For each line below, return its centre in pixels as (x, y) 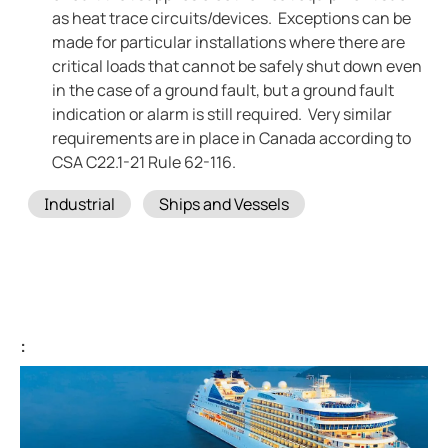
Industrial (79, 204)
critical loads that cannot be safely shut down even (237, 66)
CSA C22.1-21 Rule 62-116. (144, 162)
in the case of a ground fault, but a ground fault (223, 90)
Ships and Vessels (224, 204)
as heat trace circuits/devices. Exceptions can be (231, 18)
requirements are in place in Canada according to (231, 138)
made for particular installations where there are (228, 42)
